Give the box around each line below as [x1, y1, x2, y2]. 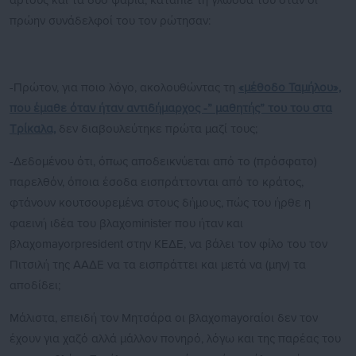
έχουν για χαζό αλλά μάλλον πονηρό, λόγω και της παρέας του [10, 331, 341, 346]
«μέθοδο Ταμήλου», [238, 80, 341, 95]
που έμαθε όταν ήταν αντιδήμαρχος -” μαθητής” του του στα [10, 101, 332, 115]
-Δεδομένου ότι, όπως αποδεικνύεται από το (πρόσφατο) [10, 154, 317, 168]
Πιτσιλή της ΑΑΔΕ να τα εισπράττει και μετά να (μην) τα [10, 257, 306, 272]
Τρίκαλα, [10, 122, 56, 136]
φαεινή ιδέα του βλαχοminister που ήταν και [10, 216, 243, 230]
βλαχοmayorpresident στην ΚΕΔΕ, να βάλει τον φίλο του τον [10, 237, 327, 251]
